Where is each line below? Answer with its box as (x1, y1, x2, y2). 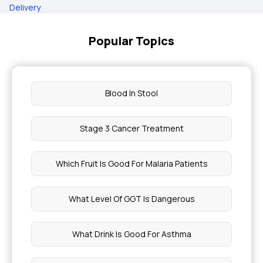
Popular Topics (89, 33, 174, 49)
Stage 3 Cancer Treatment (79, 123, 184, 134)
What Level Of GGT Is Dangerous (68, 193, 195, 204)
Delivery (9, 2, 41, 13)
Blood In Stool (105, 87, 158, 99)
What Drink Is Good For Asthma (72, 228, 191, 240)
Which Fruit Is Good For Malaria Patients (55, 158, 208, 169)
